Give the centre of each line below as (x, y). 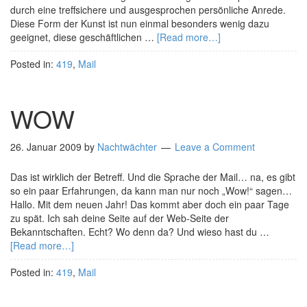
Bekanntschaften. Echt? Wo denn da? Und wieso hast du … (140, 232)
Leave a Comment (215, 147)
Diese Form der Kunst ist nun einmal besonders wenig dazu (140, 23)
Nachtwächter (127, 147)
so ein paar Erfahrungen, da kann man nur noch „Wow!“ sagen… (151, 191)
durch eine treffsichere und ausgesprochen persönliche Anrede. (148, 10)
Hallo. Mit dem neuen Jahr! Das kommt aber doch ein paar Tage (150, 204)
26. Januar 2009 (46, 147)
